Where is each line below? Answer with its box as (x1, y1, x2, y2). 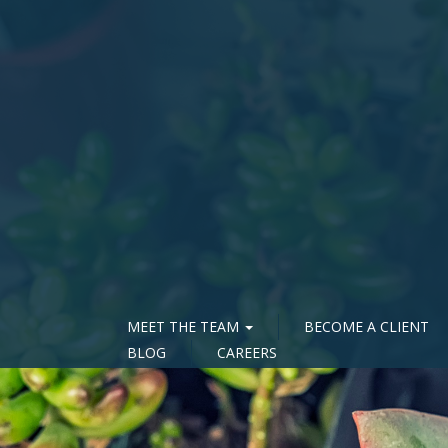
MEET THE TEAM (127, 316, 243, 336)
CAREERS (217, 342, 277, 362)
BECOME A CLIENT (304, 316, 429, 336)
